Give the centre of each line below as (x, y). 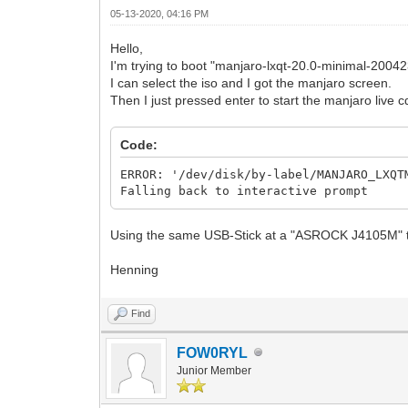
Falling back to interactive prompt (245, 190)
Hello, (127, 48)
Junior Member (214, 370)
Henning (135, 269)
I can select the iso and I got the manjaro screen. (251, 82)
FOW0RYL (213, 352)
